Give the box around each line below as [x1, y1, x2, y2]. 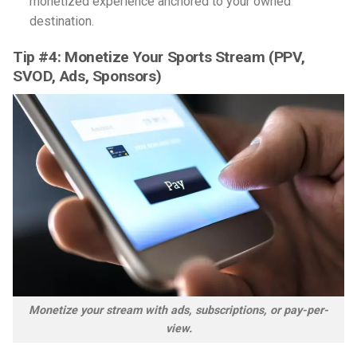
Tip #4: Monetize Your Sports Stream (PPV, [13, 48, 305, 67]
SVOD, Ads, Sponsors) [13, 67, 162, 86]
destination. [29, 14, 94, 29]
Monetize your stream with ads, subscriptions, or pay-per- [29, 304, 328, 318]
